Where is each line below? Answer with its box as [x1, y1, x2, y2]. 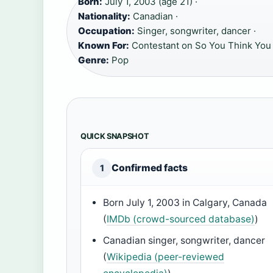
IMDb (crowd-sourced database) [107, 213, 255, 225]
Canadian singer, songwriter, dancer [103, 235, 266, 247]
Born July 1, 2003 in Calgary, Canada [103, 197, 268, 209]
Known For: [78, 40, 129, 52]
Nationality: [78, 10, 130, 23]
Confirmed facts [112, 162, 188, 174]
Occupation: [78, 25, 135, 37]
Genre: [78, 54, 109, 66]
